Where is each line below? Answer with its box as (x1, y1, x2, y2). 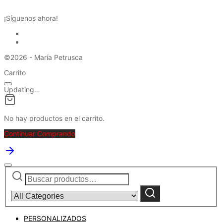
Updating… (4, 85, 40, 94)
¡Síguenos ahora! (4, 13, 58, 22)
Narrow (130, 169, 154, 178)
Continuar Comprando (4, 129, 75, 138)
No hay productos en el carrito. (4, 113, 105, 122)
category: (130, 186, 162, 195)
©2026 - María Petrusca (4, 53, 83, 61)
